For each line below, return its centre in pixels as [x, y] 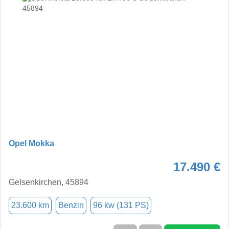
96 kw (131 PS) [121, 205]
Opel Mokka [31, 143]
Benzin [71, 205]
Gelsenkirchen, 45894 [49, 182]
